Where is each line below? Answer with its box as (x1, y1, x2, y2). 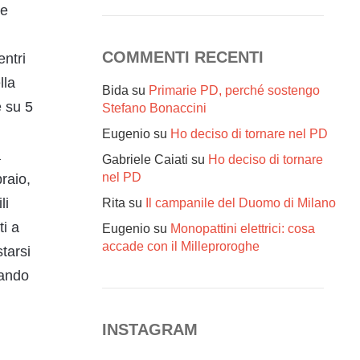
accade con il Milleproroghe (102, 239, 260, 253)
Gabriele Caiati (102, 152, 188, 166)
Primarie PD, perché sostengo (149, 83, 320, 97)
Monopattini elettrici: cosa (170, 221, 315, 235)
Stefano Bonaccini (102, 100, 207, 115)
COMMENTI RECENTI (102, 47, 264, 66)
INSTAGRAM (102, 320, 198, 338)
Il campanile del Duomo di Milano (145, 195, 336, 210)
